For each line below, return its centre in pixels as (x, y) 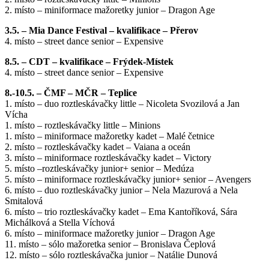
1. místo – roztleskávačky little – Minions (83, 125)
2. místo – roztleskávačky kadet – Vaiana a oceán (98, 147)
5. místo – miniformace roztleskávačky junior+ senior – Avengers (128, 180)
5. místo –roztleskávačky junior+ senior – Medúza (99, 169)
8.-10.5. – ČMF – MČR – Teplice (71, 93)
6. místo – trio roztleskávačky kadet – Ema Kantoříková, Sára (121, 212)
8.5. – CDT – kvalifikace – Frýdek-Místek (89, 62)
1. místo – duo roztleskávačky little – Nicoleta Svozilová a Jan (122, 104)
